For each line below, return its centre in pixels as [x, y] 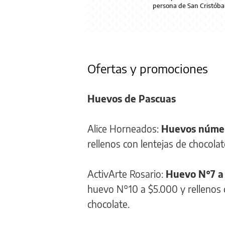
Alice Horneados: [124, 128]
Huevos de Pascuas [132, 98]
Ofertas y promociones [148, 68]
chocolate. [110, 204]
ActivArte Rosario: [127, 174]
